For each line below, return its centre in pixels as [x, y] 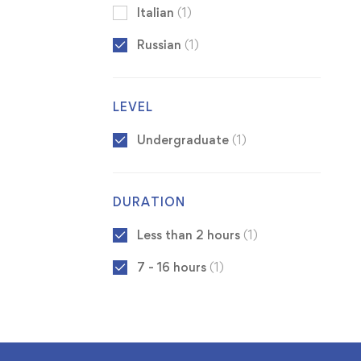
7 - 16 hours [173, 268]
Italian [157, 13]
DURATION [149, 202]
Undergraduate [184, 140]
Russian [160, 45]
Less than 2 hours [190, 235]
